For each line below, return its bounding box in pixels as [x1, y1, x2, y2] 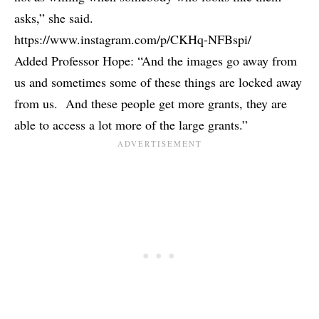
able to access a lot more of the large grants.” [14, 116, 248, 134]
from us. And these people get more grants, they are [14, 95, 287, 113]
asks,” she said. [14, 9, 93, 27]
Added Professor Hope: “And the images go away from [14, 52, 297, 70]
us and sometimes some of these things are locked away [14, 73, 302, 91]
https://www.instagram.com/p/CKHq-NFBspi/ [14, 31, 251, 48]
